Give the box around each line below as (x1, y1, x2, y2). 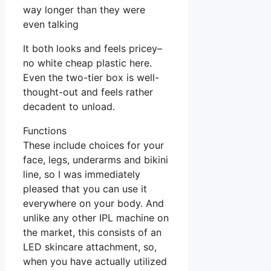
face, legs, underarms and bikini (23, 154, 168, 166)
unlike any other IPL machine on (23, 212, 169, 224)
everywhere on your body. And (23, 197, 164, 210)
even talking (23, 18, 79, 31)
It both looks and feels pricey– (23, 42, 162, 55)
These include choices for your (23, 139, 164, 152)
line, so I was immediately (23, 168, 140, 181)
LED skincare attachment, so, (23, 241, 157, 253)
